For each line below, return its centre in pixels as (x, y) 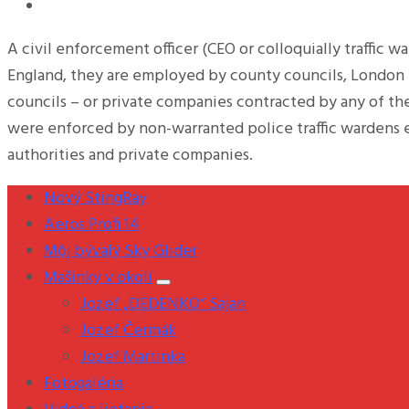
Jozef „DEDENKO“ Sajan (163, 304)
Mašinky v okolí (98, 278)
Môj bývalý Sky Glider (121, 251)
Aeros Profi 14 (92, 225)
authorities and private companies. (130, 155)
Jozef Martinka (133, 357)
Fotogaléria (84, 383)
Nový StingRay (95, 198)
